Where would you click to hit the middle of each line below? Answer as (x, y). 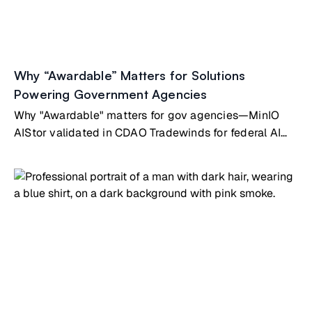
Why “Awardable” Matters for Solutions (130, 75)
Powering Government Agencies (111, 94)
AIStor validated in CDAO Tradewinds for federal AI (147, 133)
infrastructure (49, 150)
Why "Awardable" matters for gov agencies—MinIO (147, 115)
